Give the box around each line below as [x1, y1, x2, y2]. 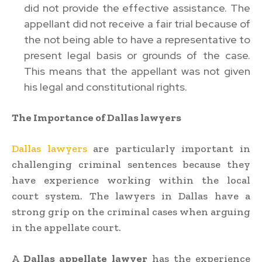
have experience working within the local [12, 173, 250, 187]
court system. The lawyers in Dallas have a [12, 189, 250, 202]
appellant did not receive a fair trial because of [24, 16, 250, 30]
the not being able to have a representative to [24, 32, 250, 46]
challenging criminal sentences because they [12, 157, 250, 171]
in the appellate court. [12, 220, 121, 234]
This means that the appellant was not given [24, 64, 250, 78]
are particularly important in [87, 142, 251, 155]
